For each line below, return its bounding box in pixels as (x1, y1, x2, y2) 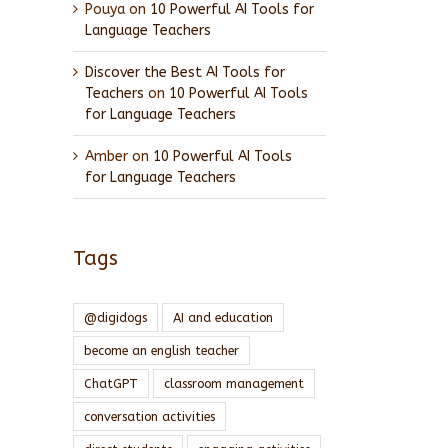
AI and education (173, 309, 273, 325)
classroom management (164, 375, 304, 391)
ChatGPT (84, 375, 138, 391)
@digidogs (84, 309, 147, 325)
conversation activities (84, 408, 215, 424)
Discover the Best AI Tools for (85, 64, 285, 82)
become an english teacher (84, 342, 239, 358)
